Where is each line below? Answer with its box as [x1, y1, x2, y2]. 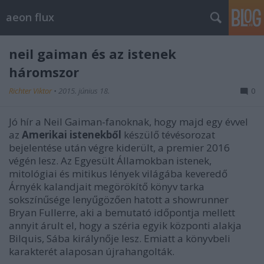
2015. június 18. [58, 85, 110, 96]
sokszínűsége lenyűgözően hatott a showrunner [9, 193, 229, 206]
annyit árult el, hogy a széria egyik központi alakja [9, 219, 242, 232]
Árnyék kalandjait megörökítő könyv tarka [9, 180, 204, 193]
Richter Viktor [9, 85, 54, 96]
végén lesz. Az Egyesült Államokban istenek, [9, 154, 212, 167]
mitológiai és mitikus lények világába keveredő [9, 167, 227, 180]
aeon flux [6, 10, 54, 24]
